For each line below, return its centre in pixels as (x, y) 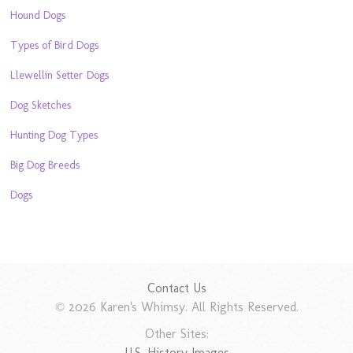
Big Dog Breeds (45, 165)
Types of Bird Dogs (55, 45)
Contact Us (176, 288)
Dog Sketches (41, 105)
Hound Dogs (38, 15)
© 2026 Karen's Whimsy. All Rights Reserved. (176, 307)
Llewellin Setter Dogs (60, 75)
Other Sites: (176, 334)
